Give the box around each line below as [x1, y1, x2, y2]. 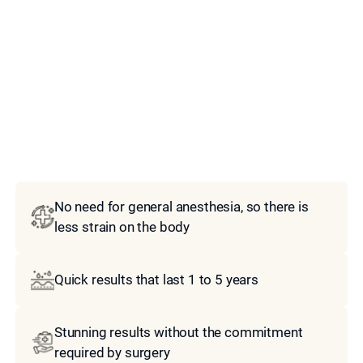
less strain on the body [53, 218, 190, 235]
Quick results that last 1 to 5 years [53, 271, 258, 288]
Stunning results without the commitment [53, 323, 303, 340]
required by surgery [53, 344, 170, 361]
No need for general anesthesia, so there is [53, 198, 309, 215]
